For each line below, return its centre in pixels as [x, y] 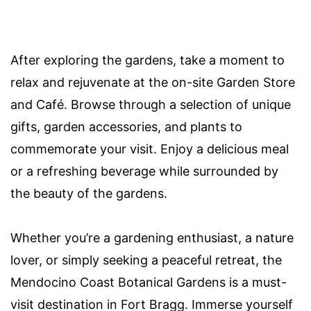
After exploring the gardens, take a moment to [148, 60]
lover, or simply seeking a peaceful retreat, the [146, 260]
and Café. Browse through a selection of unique [151, 105]
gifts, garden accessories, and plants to [126, 127]
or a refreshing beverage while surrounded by [144, 171]
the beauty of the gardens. [89, 194]
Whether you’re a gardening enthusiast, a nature [152, 238]
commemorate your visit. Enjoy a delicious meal [150, 149]
